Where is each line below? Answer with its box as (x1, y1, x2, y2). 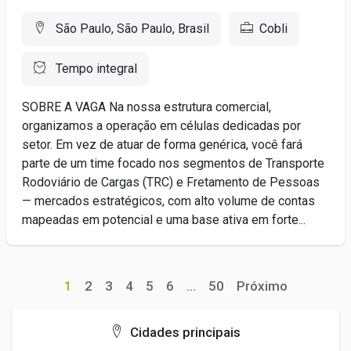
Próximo (236, 278, 288, 294)
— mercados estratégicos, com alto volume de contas (22, 194, 315, 208)
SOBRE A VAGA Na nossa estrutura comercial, (22, 100, 271, 114)
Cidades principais (127, 324, 241, 340)
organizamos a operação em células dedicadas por (22, 118, 301, 133)
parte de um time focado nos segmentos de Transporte (22, 156, 324, 171)
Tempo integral (52, 61, 137, 76)
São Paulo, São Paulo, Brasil (52, 21, 209, 36)
